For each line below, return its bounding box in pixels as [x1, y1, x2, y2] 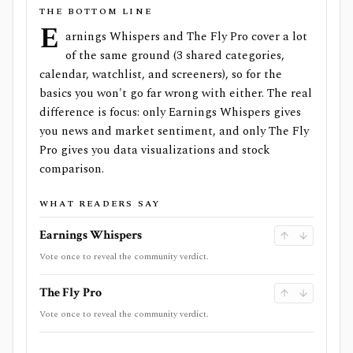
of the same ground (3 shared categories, [65, 46, 284, 65]
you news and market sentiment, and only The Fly [39, 122, 309, 140]
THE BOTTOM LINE [39, 5, 152, 18]
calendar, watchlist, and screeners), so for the [39, 65, 282, 84]
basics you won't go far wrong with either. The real [39, 84, 312, 102]
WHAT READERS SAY [39, 197, 161, 210]
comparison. [39, 160, 104, 178]
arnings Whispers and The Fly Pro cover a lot [65, 28, 307, 46]
